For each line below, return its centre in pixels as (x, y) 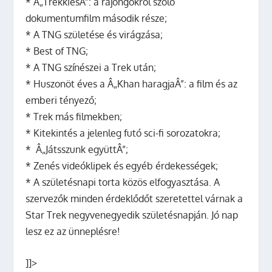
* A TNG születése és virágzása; (94, 34)
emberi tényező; (61, 100)
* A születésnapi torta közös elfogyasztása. (120, 182)
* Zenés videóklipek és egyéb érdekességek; (122, 165)
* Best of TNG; (57, 51)
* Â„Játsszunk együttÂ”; (77, 149)
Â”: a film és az (206, 83)
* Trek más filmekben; (74, 116)
